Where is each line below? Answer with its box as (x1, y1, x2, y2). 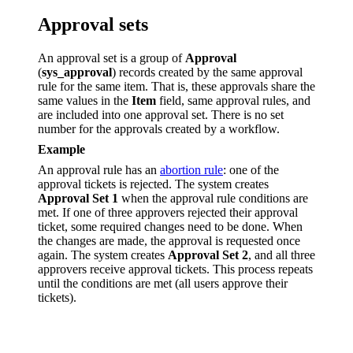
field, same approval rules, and (156, 93, 310, 107)
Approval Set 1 (38, 191, 118, 205)
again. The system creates (38, 247, 168, 262)
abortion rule (160, 162, 223, 176)
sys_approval (42, 65, 112, 79)
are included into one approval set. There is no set (38, 107, 284, 121)
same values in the (38, 93, 132, 107)
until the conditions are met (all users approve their (38, 276, 288, 290)
